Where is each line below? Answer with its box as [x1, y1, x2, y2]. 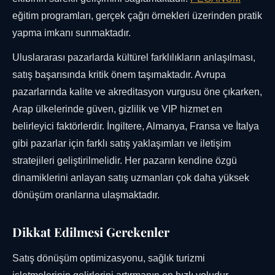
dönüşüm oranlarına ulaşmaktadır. [12, 190, 160, 201]
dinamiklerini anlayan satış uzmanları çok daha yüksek [12, 172, 249, 184]
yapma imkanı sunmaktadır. [12, 28, 131, 39]
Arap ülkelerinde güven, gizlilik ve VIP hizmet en [12, 104, 222, 115]
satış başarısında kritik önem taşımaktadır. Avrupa [12, 69, 226, 80]
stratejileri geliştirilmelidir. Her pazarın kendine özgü [12, 155, 237, 166]
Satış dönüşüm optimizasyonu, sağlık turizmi [12, 253, 205, 264]
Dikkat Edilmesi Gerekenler [12, 223, 169, 241]
